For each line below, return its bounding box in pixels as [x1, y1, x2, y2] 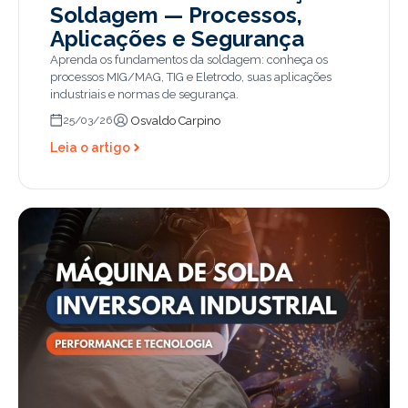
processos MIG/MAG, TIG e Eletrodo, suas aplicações [50, 69, 331, 84]
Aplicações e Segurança [50, 25, 304, 52]
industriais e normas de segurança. [50, 87, 239, 101]
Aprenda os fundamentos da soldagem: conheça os [50, 52, 328, 66]
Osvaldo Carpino [130, 113, 220, 127]
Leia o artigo [50, 139, 130, 155]
